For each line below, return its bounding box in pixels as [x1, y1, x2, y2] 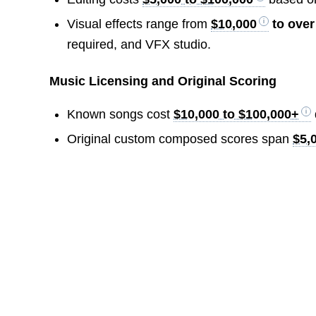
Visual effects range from [67, 17, 212, 32]
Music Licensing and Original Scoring [49, 74, 277, 89]
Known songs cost [67, 107, 174, 122]
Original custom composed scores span [67, 132, 293, 147]
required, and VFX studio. [67, 37, 212, 52]
